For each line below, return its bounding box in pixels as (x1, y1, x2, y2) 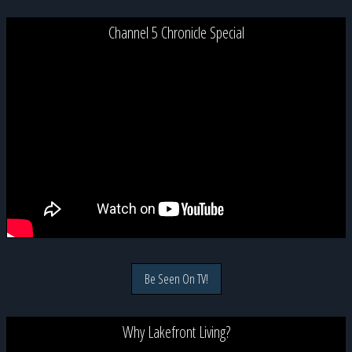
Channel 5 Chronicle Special (108, 21, 244, 43)
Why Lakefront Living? (122, 321, 230, 343)
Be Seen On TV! (144, 269, 208, 288)
